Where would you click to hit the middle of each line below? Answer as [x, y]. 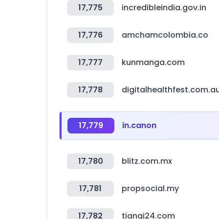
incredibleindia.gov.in [164, 8]
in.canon [139, 125]
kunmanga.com [153, 62]
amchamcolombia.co [165, 35]
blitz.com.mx [147, 161]
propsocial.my [150, 188]
